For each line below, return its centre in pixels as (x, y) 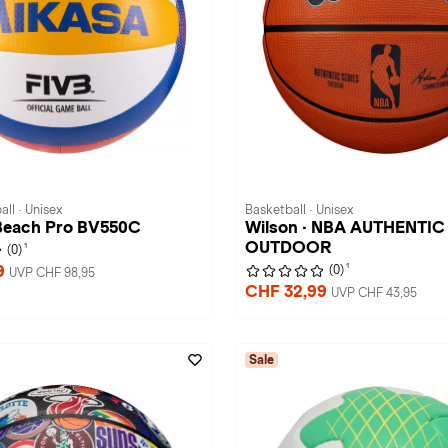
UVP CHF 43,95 (374, 293)
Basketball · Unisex (299, 210)
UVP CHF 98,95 (52, 273)
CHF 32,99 (288, 291)
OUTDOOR (288, 247)
